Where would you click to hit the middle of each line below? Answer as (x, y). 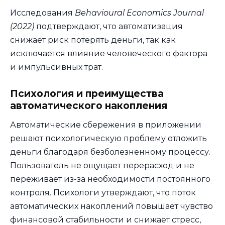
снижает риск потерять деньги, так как (93, 40)
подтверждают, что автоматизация (108, 26)
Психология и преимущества (87, 93)
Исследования (42, 13)
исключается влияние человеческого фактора (109, 53)
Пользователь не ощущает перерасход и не (102, 165)
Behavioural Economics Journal (139, 13)
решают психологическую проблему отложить (108, 138)
